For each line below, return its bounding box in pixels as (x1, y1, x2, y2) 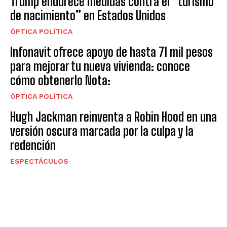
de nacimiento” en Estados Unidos (10, 8, 166, 23)
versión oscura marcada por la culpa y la (10, 123, 194, 138)
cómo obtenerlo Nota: (10, 72, 110, 88)
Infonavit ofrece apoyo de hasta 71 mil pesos (10, 44, 213, 59)
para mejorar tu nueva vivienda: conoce (10, 58, 190, 73)
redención (10, 137, 56, 153)
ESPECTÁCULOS (10, 157, 68, 165)
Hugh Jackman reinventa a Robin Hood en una (10, 109, 217, 124)
